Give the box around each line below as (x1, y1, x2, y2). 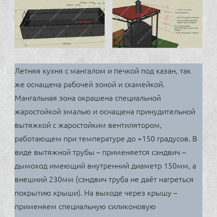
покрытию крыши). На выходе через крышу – (15, 186, 177, 198)
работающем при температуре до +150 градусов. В (15, 132, 197, 143)
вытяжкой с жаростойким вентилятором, (15, 119, 162, 130)
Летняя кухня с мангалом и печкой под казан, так (15, 64, 191, 76)
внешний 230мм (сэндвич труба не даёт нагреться (15, 173, 194, 184)
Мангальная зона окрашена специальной (15, 92, 161, 103)
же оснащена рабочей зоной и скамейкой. (15, 78, 165, 89)
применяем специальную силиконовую (15, 200, 156, 211)
